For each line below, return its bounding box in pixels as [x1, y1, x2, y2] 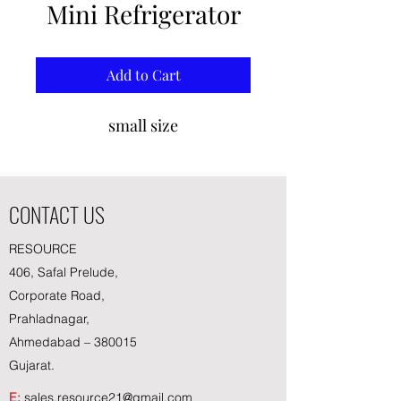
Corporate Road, [9, 286, 105, 303]
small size [108, 114, 178, 136]
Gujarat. [9, 356, 55, 373]
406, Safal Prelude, [9, 263, 118, 280]
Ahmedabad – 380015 [9, 333, 137, 350]
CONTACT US [9, 197, 105, 230]
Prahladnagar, [9, 310, 90, 327]
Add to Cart [106, 64, 181, 84]
